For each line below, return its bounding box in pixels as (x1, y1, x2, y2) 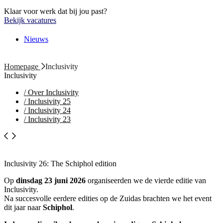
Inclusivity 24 (26, 106, 71, 114)
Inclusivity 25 (26, 97, 71, 106)
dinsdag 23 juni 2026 (14, 176, 86, 185)
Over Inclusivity (26, 88, 79, 97)
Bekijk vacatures (4, 15, 56, 24)
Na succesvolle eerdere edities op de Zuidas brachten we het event (4, 194, 212, 203)
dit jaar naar (4, 203, 43, 212)
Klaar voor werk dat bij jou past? (4, 6, 107, 15)
